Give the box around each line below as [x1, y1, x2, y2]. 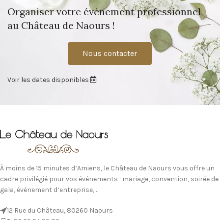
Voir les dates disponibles [7, 75, 90, 84]
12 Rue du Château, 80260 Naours [7, 206, 113, 215]
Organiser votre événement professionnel [7, 5, 201, 18]
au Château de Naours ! [7, 19, 115, 31]
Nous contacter [82, 48, 137, 58]
